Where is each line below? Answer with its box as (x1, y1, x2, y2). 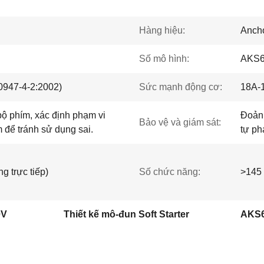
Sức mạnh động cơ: (139, 82, 222, 92)
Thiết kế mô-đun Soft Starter (64, 209, 189, 219)
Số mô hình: (139, 54, 189, 64)
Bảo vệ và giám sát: (139, 117, 221, 127)
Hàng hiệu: (139, 25, 185, 35)
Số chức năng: (139, 167, 200, 177)
